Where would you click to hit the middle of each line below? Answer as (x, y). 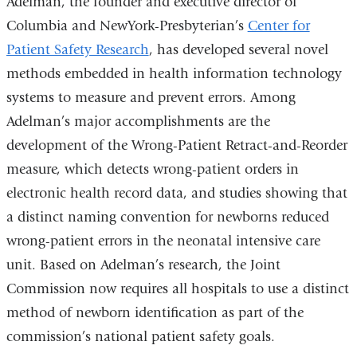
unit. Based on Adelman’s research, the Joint (143, 265)
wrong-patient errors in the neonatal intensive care (163, 241)
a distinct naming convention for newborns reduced (167, 218)
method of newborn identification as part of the (155, 313)
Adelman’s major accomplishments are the (138, 122)
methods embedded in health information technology (174, 74)
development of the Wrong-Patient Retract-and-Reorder (177, 146)
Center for (279, 26)
